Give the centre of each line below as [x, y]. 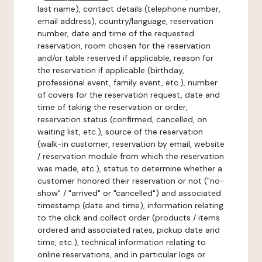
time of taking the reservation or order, [113, 107]
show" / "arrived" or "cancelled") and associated [129, 193]
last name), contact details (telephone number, [129, 9]
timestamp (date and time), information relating [130, 205]
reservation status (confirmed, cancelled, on [122, 119]
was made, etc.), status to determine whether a [130, 168]
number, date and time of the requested [116, 33]
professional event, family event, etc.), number [127, 82]
